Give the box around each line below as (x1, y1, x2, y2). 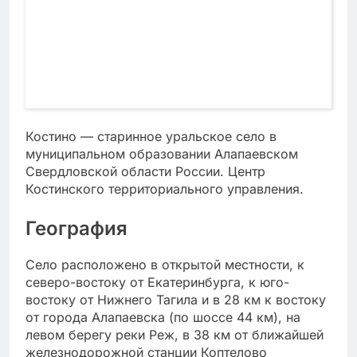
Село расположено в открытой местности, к (25, 257, 304, 273)
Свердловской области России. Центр (25, 163, 265, 180)
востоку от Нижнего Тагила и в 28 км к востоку (25, 292, 326, 308)
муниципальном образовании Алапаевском (25, 146, 298, 163)
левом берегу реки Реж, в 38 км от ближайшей (25, 327, 324, 343)
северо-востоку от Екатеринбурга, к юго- (25, 274, 289, 291)
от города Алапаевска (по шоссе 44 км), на (25, 309, 300, 326)
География (25, 217, 127, 241)
